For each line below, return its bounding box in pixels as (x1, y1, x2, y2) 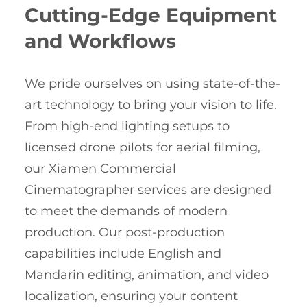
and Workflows (25, 29, 176, 53)
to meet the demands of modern (25, 204, 228, 219)
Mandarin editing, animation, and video (25, 267, 269, 283)
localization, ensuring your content (25, 288, 238, 304)
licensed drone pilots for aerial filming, (25, 140, 260, 156)
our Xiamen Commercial (25, 161, 176, 177)
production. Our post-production (25, 225, 225, 241)
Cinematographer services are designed (25, 182, 271, 198)
